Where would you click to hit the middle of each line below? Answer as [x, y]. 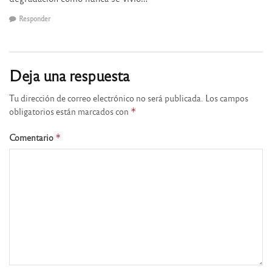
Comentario [32, 137]
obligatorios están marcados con [70, 111]
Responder [35, 18]
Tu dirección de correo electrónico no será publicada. [106, 97]
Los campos [227, 97]
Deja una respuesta [70, 75]
